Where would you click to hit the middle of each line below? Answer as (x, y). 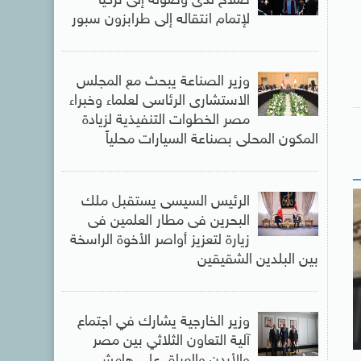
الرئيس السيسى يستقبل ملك (165, 202)
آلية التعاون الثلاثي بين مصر (171, 341)
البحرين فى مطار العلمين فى (168, 221)
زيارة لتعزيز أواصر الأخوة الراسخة (160, 241)
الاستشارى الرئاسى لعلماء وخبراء (159, 101)
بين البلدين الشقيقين (257, 260)
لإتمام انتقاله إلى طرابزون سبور (160, 20)
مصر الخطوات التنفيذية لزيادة (166, 120)
